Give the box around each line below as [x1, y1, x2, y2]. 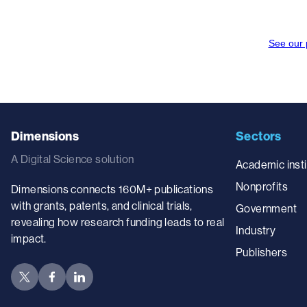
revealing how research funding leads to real [11, 214, 225, 229]
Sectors [236, 127, 282, 144]
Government [236, 201, 297, 215]
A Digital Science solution [11, 151, 134, 166]
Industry [236, 223, 276, 237]
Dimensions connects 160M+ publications [11, 182, 214, 196]
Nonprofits [236, 179, 288, 193]
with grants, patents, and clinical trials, [11, 198, 193, 212]
